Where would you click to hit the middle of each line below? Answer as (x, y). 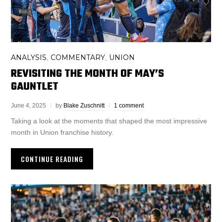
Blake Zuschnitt (84, 106)
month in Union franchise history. (62, 133)
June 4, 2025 (29, 106)
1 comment (129, 106)
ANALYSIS (29, 58)
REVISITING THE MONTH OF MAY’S (88, 74)
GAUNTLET (35, 87)
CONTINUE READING (52, 159)
